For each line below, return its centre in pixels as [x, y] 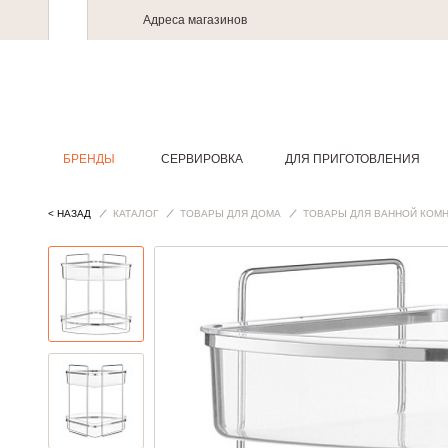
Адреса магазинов [195, 20]
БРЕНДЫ [89, 159]
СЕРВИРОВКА [202, 159]
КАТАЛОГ [135, 213]
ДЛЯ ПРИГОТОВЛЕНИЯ [352, 159]
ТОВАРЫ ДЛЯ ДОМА [230, 213]
